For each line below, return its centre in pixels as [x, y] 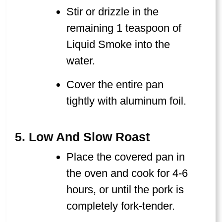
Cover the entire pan [115, 84]
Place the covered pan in [126, 157]
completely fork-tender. [121, 206]
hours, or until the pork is [125, 189]
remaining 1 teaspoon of [124, 28]
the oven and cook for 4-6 [127, 173]
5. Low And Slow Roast [82, 137]
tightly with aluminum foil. [127, 101]
